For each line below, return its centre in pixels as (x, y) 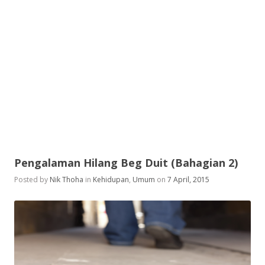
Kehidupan (111, 180)
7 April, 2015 (188, 180)
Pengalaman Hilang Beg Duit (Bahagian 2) (126, 163)
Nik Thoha (67, 180)
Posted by (32, 180)
